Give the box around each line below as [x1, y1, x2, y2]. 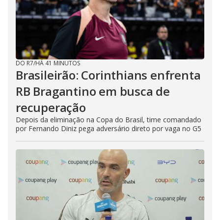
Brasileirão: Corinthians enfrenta [16, 67, 201, 83]
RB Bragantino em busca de [16, 83, 170, 99]
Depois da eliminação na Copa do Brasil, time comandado [16, 115, 201, 124]
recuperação [16, 99, 86, 115]
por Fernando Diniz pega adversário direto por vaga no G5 [16, 124, 201, 133]
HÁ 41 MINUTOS [35, 59, 80, 67]
